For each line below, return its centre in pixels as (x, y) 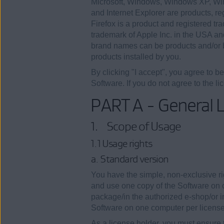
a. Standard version (130, 159)
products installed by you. (136, 56)
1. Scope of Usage (136, 126)
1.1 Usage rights (122, 143)
